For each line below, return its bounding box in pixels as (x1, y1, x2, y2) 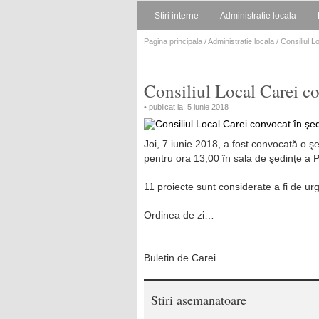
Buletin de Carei (144, 252, 216, 263)
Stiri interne (155, 11, 199, 21)
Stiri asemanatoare (151, 291, 246, 308)
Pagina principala (144, 37, 202, 46)
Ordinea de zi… (144, 209, 214, 221)
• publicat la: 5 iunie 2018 (144, 103, 229, 111)
